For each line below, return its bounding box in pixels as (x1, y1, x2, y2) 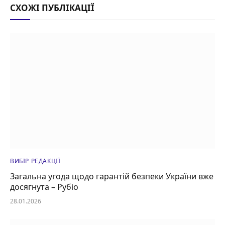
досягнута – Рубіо (10, 181, 78, 192)
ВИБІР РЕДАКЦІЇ (10, 156, 61, 165)
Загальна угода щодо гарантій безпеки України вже (10, 170, 213, 182)
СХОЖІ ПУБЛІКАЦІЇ (10, 2, 94, 14)
